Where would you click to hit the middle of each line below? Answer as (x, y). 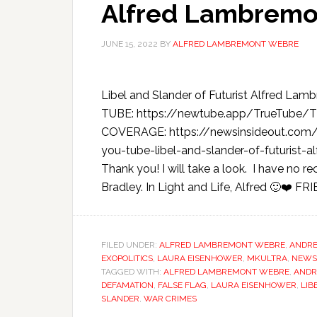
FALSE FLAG (182, 285)
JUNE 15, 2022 (129, 44)
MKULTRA (267, 258)
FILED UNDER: (130, 245)
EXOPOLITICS (127, 258)
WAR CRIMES (170, 299)
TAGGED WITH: (132, 272)
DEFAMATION (127, 285)
